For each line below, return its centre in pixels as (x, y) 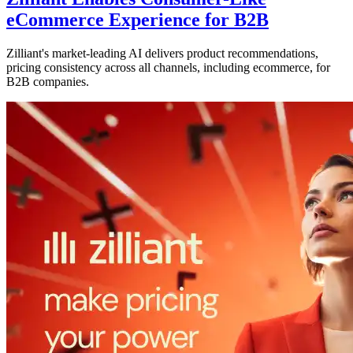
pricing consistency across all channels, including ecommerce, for (168, 68)
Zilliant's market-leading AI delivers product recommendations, (162, 54)
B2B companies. (48, 82)
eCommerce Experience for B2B (137, 20)
